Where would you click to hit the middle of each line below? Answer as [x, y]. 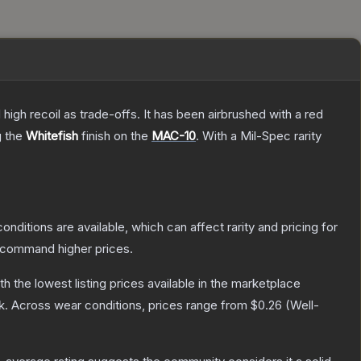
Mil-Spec [266, 136]
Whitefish [52, 136]
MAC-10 [174, 136]
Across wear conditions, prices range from [131, 305]
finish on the [115, 136]
